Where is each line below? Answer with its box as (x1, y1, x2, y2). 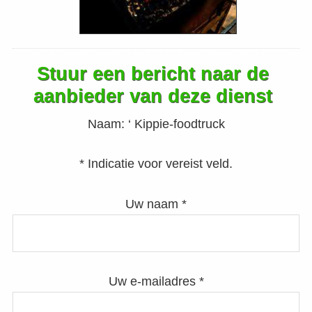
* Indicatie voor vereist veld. (79, 157, 233, 171)
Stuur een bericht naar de (36, 63, 269, 85)
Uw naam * (125, 197, 187, 212)
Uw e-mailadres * (108, 274, 204, 289)
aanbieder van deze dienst (33, 86, 272, 107)
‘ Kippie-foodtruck (127, 117, 225, 132)
